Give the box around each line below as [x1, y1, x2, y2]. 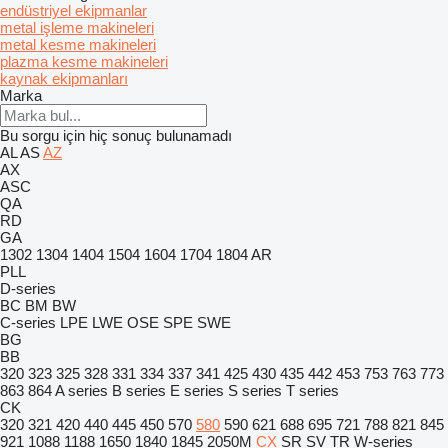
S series [228, 382, 282, 399]
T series [286, 382, 339, 399]
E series [170, 382, 224, 399]
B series [112, 382, 166, 399]
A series [55, 382, 108, 399]
